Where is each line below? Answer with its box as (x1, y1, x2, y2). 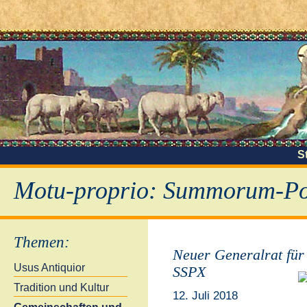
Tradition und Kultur (14, 282, 109, 294)
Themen (14, 233, 64, 251)
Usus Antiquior (14, 262, 85, 274)
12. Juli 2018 (172, 288, 238, 303)
